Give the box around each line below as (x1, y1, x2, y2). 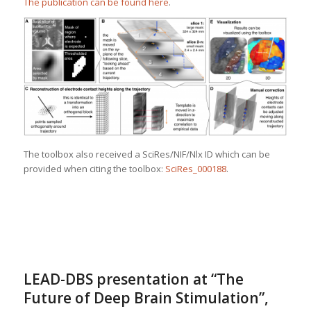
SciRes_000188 (165, 162, 226, 175)
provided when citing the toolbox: (23, 162, 165, 175)
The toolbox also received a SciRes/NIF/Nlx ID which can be (23, 147, 270, 160)
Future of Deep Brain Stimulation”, (23, 288, 269, 308)
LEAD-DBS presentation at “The (23, 269, 244, 289)
